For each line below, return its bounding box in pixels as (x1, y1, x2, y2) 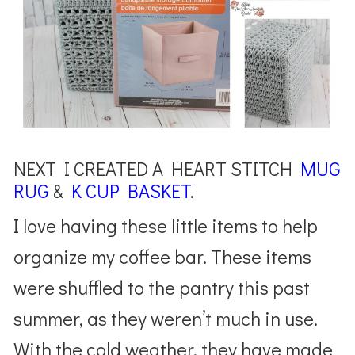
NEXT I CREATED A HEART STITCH (13, 156, 301, 181)
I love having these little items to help (13, 213, 319, 239)
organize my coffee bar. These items (13, 244, 312, 269)
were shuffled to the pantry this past (13, 275, 311, 300)
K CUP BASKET (71, 178, 191, 204)
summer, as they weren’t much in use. (13, 306, 319, 331)
